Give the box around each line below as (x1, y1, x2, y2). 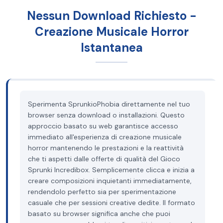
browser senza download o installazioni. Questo (28, 111, 185, 119)
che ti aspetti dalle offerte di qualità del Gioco (28, 154, 180, 163)
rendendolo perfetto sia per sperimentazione (28, 187, 176, 196)
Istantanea (80, 40, 143, 55)
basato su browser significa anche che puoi (28, 209, 170, 218)
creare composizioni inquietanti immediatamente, (28, 176, 192, 185)
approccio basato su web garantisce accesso (28, 121, 178, 130)
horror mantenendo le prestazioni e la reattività (28, 143, 184, 152)
